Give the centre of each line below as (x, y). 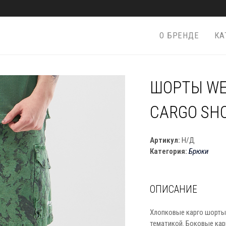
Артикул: (165, 140)
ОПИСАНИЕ (173, 189)
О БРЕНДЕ (179, 35)
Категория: (169, 151)
